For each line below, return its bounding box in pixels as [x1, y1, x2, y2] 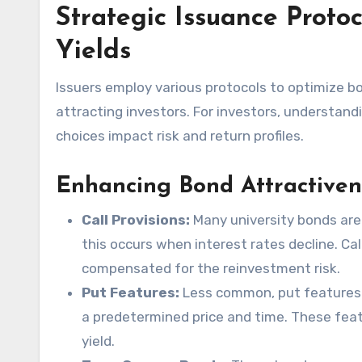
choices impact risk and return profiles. [56, 128, 304, 144]
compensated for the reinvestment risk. [82, 260, 340, 276]
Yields [56, 39, 131, 65]
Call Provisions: [82, 212, 190, 228]
